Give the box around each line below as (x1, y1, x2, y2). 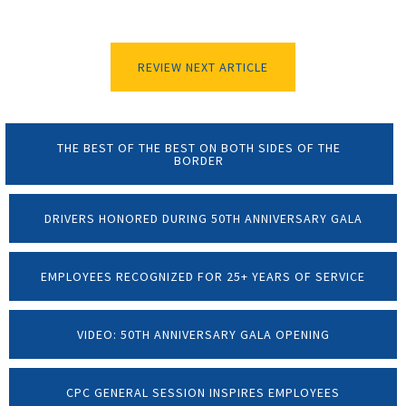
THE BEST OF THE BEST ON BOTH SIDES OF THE (57, 140, 342, 157)
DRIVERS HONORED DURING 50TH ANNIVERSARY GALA (43, 210, 362, 227)
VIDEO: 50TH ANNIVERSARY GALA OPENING (76, 326, 330, 343)
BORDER (174, 152, 225, 169)
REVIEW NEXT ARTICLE (138, 59, 268, 76)
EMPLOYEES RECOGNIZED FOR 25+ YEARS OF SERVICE (41, 268, 365, 285)
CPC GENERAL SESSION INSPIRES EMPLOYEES (66, 384, 340, 401)
